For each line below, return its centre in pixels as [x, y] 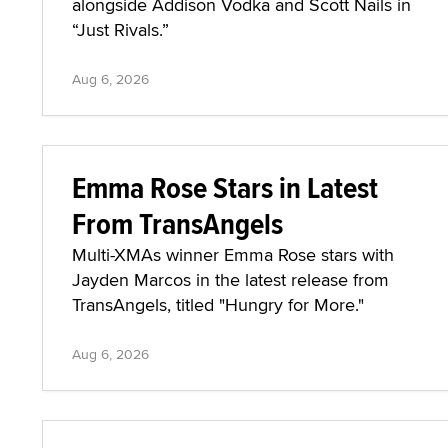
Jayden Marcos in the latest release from [230, 279]
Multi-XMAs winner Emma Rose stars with [233, 254]
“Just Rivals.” [120, 29]
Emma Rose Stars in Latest [225, 187]
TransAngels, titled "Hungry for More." [218, 304]
